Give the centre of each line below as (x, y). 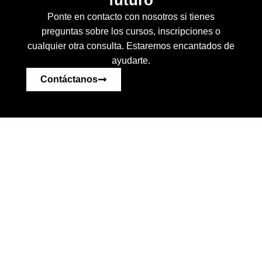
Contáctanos (69, 80)
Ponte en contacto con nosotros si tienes (131, 17)
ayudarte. (131, 61)
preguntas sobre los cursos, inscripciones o (131, 32)
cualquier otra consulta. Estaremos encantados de (131, 46)
